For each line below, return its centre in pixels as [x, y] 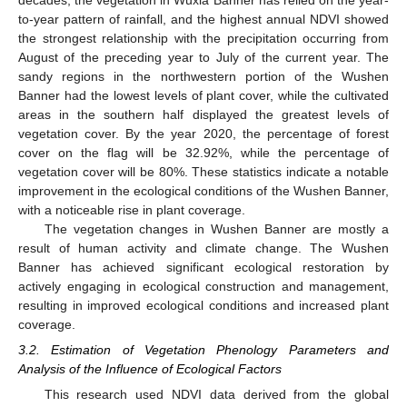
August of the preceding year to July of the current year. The [203, 57]
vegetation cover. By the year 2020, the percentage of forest [203, 133]
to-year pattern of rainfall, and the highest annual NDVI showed [203, 19]
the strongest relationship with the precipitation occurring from [203, 38]
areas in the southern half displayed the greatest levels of [203, 114]
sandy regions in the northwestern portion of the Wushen [203, 76]
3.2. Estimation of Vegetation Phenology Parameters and [203, 350]
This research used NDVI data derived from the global [216, 395]
